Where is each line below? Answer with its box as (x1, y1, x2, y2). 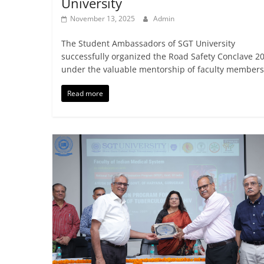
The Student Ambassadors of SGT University (61, 38, 235, 49)
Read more (67, 88, 103, 99)
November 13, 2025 (70, 14, 135, 24)
